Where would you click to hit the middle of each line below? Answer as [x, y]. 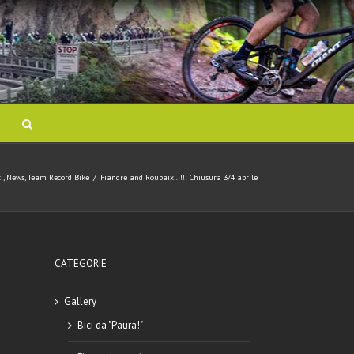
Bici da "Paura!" [110, 325]
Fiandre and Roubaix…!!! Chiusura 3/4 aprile [179, 177]
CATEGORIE [80, 264]
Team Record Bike [58, 177]
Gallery [80, 301]
